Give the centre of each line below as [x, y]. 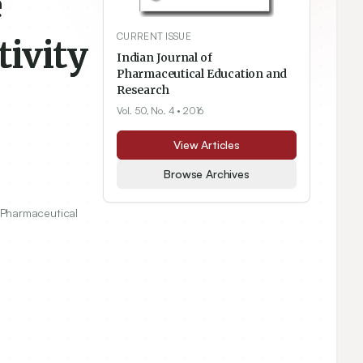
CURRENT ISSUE [154, 36]
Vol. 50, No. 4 [146, 111]
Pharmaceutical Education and [202, 74]
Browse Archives [207, 174]
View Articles [207, 145]
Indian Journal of [164, 58]
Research [143, 90]
